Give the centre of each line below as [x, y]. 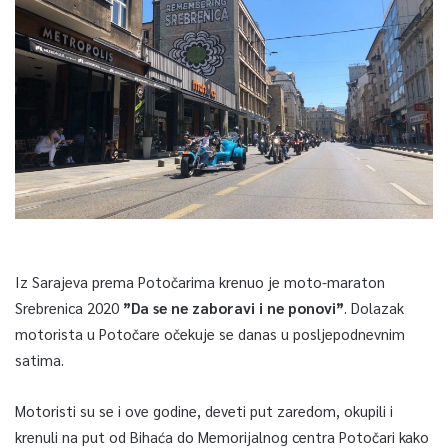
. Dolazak [374, 307]
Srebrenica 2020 [69, 307]
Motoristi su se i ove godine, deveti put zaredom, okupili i [204, 410]
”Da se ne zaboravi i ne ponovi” [233, 307]
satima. [39, 359]
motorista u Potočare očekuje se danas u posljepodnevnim [210, 333]
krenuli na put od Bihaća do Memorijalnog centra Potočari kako [222, 436]
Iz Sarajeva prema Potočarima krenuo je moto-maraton [200, 281]
